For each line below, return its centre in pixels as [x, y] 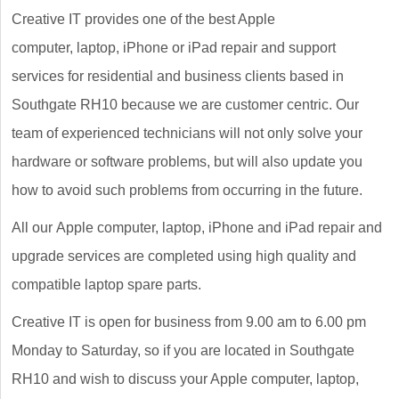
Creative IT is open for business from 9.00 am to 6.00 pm [189, 322]
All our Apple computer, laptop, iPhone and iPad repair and [197, 228]
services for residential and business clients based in [178, 77]
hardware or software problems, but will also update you [187, 162]
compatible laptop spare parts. [106, 285]
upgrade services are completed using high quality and [184, 256]
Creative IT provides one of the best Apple [143, 20]
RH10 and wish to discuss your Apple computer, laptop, [185, 379]
